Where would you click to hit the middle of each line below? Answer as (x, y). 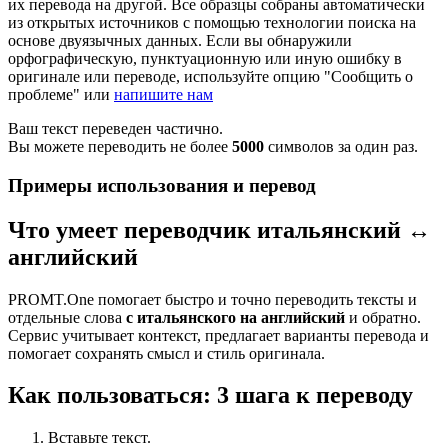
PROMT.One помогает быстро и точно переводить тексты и (212, 299)
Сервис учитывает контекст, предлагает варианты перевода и (218, 335)
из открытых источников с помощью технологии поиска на (212, 22)
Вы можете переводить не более (120, 146)
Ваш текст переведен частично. (115, 128)
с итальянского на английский (235, 317)
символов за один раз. (341, 146)
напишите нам (163, 94)
